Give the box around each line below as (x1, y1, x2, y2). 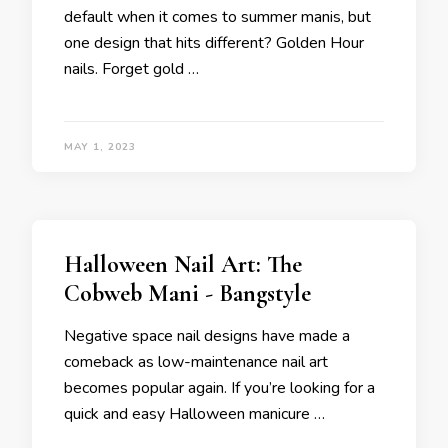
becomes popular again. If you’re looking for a (64, 377, 375, 399)
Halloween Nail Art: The (64, 250, 302, 279)
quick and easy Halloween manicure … (64, 403, 325, 425)
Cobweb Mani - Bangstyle (64, 279, 311, 308)
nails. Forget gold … (64, 58, 199, 80)
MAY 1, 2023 (64, 140, 136, 154)
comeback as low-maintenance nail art (64, 351, 328, 373)
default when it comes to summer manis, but (64, 6, 371, 28)
